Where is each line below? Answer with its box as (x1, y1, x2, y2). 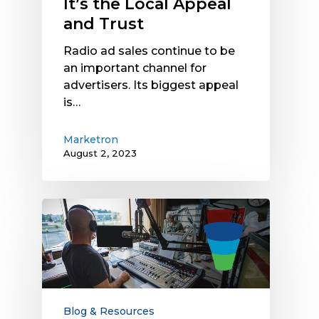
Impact (41, 251, 83, 265)
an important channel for (63, 61, 206, 75)
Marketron (63, 133, 118, 147)
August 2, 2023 (63, 147, 137, 159)
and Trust (63, 14, 144, 34)
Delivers (41, 234, 88, 248)
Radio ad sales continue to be (63, 44, 235, 58)
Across (41, 268, 81, 282)
